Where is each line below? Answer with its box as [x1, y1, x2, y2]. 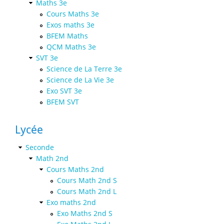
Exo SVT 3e [46, 85, 82, 95]
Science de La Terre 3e [46, 63, 122, 73]
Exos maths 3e [46, 19, 94, 29]
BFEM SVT [46, 96, 79, 106]
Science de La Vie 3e [46, 74, 114, 84]
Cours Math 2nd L [57, 186, 116, 196]
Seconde [25, 142, 54, 152]
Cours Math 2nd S [57, 175, 117, 185]
